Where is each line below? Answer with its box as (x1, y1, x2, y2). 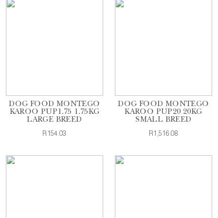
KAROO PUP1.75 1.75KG (9, 109, 100, 116)
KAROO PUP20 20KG (125, 109, 202, 116)
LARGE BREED (27, 116, 82, 124)
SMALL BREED (135, 116, 192, 124)
